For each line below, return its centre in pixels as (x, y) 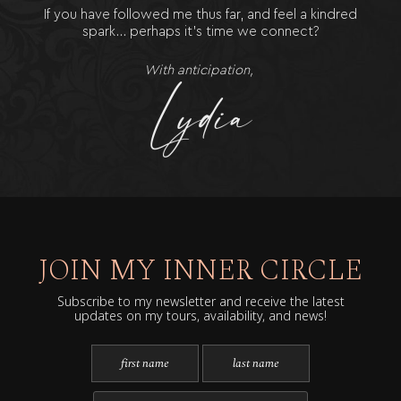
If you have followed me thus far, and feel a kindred (200, 15)
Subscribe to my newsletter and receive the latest (200, 301)
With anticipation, (200, 70)
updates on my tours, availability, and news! (200, 316)
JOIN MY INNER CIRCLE (200, 271)
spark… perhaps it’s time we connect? (200, 32)
